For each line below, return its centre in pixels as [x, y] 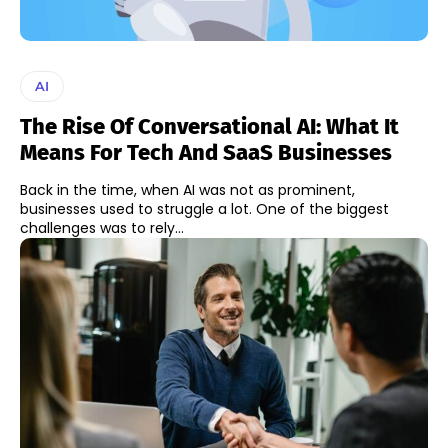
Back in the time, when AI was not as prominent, [187, 190]
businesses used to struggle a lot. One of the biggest [204, 209]
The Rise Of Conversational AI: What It [209, 127]
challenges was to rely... [102, 228]
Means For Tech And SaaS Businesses [206, 153]
